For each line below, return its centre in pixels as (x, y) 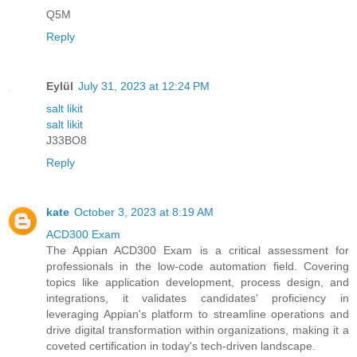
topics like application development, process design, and (198, 282)
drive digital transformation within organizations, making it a (198, 330)
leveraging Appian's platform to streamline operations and (198, 314)
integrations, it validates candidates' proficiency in (198, 298)
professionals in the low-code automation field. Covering (198, 266)
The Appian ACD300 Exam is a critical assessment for (198, 250)
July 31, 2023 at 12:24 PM (144, 86)
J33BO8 (67, 140)
